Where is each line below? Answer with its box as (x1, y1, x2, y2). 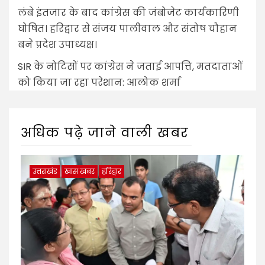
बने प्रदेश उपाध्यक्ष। (18, 37, 97, 51)
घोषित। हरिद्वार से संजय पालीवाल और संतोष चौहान (18, 21, 237, 35)
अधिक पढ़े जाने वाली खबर (21, 123, 189, 142)
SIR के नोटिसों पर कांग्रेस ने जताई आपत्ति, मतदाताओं (18, 59, 243, 73)
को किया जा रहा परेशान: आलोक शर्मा (18, 75, 180, 89)
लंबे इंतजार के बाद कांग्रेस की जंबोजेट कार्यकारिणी (18, 5, 239, 20)
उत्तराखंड (33, 166, 57, 176)
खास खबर (64, 166, 95, 176)
